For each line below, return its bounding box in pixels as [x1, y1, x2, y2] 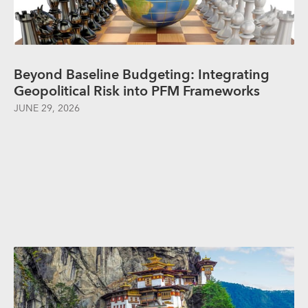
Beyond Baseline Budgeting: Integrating [14, 63, 269, 87]
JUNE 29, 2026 [14, 100, 80, 117]
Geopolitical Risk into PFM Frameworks [14, 79, 260, 103]
